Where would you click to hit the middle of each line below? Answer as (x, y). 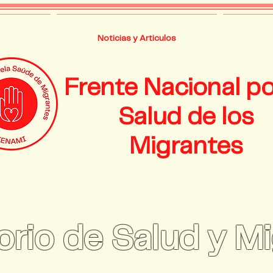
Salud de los (186, 118)
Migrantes (186, 147)
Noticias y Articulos (136, 38)
